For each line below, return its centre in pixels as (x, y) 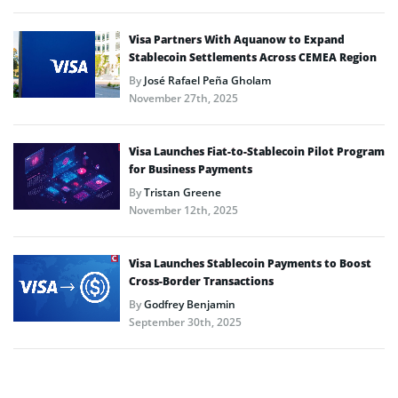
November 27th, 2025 (183, 98)
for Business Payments (191, 169)
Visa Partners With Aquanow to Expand (237, 39)
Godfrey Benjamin (190, 304)
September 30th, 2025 (185, 322)
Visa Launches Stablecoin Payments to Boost (250, 263)
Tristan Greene (183, 192)
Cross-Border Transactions (201, 281)
